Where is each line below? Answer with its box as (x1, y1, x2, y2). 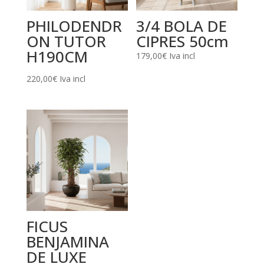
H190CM (26, 45, 88, 67)
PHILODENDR (26, 15, 122, 37)
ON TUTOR (26, 30, 106, 52)
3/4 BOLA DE (136, 15, 227, 37)
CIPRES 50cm (136, 30, 229, 52)
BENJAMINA (26, 231, 109, 253)
